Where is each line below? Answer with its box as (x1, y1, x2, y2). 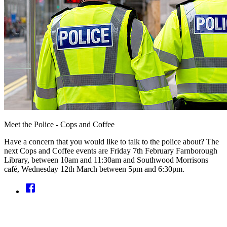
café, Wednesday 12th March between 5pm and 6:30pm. (4, 164, 184, 173)
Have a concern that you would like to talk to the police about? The (4, 137, 219, 146)
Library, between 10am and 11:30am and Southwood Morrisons (4, 155, 208, 164)
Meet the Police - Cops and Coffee (4, 120, 115, 129)
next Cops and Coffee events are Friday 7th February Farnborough (4, 146, 217, 155)
